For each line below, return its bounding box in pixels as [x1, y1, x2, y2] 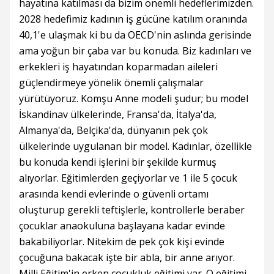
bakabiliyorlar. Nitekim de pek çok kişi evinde [19, 235, 224, 249]
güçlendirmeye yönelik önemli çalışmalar [19, 76, 204, 90]
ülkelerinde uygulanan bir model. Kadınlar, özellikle [19, 139, 252, 154]
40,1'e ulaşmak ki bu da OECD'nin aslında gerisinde [19, 28, 251, 42]
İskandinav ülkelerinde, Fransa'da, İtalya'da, [19, 108, 217, 122]
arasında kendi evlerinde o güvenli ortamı [19, 187, 209, 201]
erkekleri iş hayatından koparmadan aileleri [19, 60, 218, 74]
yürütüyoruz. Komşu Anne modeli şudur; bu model [19, 92, 248, 106]
